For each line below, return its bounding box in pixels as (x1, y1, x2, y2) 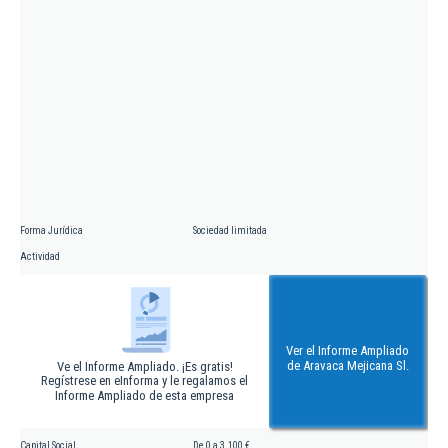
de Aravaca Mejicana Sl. (286, 357, 409, 373)
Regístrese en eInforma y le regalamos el (41, 372, 248, 388)
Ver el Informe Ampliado (286, 342, 409, 358)
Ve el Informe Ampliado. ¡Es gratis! (56, 358, 233, 374)
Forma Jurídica (20, 224, 83, 236)
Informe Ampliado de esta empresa (55, 387, 234, 403)
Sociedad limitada (193, 224, 267, 236)
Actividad (20, 250, 60, 262)
